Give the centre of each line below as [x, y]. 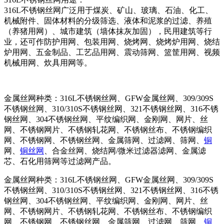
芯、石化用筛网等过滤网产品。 [60, 161]
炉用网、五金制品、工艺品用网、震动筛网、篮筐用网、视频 [112, 52]
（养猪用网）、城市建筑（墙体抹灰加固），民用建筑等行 [108, 31]
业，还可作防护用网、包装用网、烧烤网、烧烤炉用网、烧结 [112, 42]
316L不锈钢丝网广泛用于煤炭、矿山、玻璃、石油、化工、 [108, 10]
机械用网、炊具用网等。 [48, 63]
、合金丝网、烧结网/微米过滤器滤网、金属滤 [125, 151]
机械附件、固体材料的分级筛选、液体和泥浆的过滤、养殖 [108, 21]
